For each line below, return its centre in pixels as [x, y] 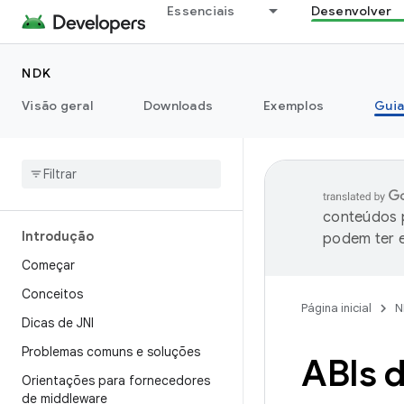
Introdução [58, 236]
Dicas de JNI [58, 323]
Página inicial [336, 308]
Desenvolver [351, 11]
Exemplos [294, 106]
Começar [48, 265]
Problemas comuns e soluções [111, 352]
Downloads [178, 106]
